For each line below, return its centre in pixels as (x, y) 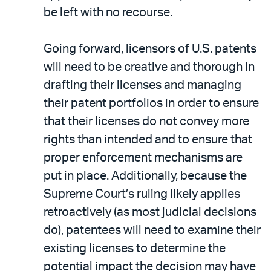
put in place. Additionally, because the (145, 176)
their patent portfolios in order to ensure (151, 103)
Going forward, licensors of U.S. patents (150, 49)
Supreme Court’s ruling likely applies (142, 194)
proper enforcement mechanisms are (143, 158)
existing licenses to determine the (135, 249)
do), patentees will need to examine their (152, 230)
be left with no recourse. (108, 13)
